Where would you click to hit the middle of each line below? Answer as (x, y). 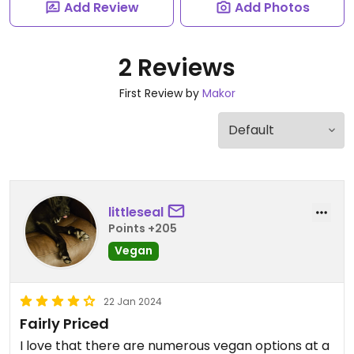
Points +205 (143, 228)
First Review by (160, 93)
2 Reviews (177, 68)
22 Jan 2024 (133, 301)
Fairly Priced (64, 324)
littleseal (136, 212)
